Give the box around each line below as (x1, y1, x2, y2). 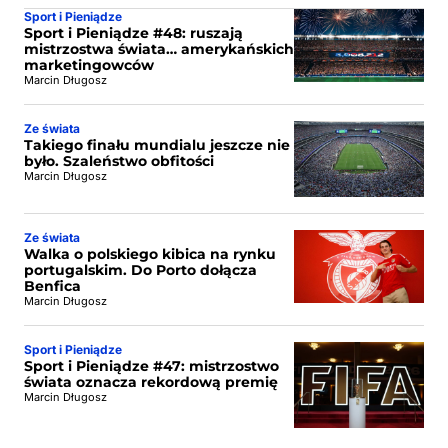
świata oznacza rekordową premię (24, 372, 278, 391)
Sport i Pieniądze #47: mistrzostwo (24, 356, 279, 375)
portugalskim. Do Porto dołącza (24, 260, 257, 279)
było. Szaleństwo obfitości (24, 151, 214, 170)
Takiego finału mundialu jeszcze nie (24, 135, 290, 154)
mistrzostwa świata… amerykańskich (24, 39, 294, 58)
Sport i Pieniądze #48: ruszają (24, 23, 243, 42)
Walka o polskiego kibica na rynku (24, 244, 276, 263)
